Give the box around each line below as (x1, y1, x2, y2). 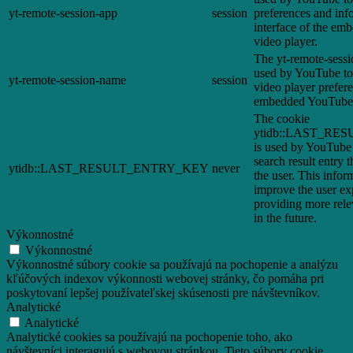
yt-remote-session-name (9, 73, 126, 87)
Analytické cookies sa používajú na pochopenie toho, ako (6, 330, 292, 344)
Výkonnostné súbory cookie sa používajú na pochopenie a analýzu (6, 258, 338, 272)
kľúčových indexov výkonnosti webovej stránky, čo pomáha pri (6, 272, 324, 286)
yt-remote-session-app (9, 6, 117, 20)
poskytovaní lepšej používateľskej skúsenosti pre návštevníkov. (6, 286, 320, 300)
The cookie (254, 112, 310, 126)
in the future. (254, 211, 317, 225)
